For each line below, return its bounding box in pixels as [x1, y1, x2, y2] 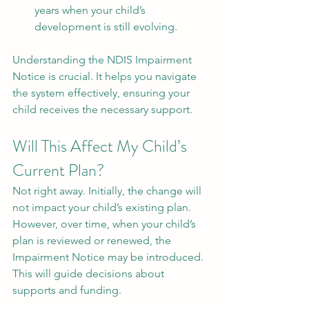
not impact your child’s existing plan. [12, 201, 194, 214]
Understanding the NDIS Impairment [12, 53, 195, 66]
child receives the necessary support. [12, 103, 192, 116]
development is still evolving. [34, 20, 177, 33]
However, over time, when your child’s [12, 217, 199, 230]
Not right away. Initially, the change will [12, 184, 204, 197]
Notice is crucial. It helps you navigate [12, 70, 199, 83]
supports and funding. [12, 283, 121, 297]
